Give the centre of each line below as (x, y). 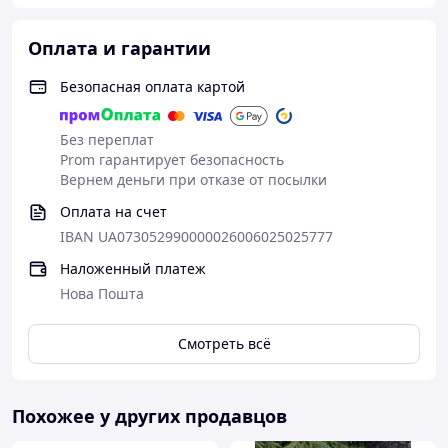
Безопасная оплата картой (152, 86)
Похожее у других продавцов (149, 416)
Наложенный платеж (133, 268)
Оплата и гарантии (119, 48)
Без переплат (107, 139)
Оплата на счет (113, 211)
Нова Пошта (102, 293)
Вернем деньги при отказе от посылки (193, 179)
